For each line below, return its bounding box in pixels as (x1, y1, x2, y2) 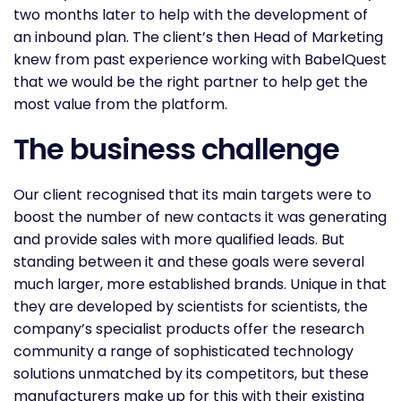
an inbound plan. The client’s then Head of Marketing (13, 26, 383, 47)
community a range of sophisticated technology (13, 340, 354, 362)
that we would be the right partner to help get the (13, 71, 368, 92)
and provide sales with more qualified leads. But (13, 228, 345, 250)
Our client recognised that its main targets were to (13, 183, 371, 205)
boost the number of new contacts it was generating (13, 206, 387, 227)
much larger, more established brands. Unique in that (13, 273, 387, 294)
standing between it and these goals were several (13, 251, 364, 272)
